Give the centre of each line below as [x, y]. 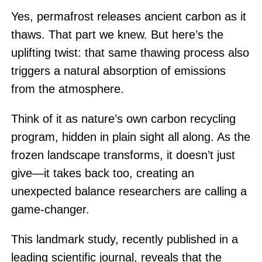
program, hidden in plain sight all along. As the [130, 137]
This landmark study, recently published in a [124, 239]
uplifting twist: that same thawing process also [130, 53]
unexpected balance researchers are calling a [129, 191]
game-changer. [50, 209]
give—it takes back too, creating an [102, 173]
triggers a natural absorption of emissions [118, 71]
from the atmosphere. [67, 89]
